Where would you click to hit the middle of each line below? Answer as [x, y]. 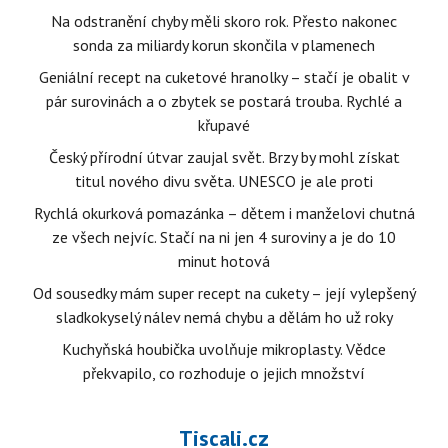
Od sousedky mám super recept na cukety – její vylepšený [224, 293]
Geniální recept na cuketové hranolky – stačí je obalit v [224, 77]
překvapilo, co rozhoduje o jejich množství [224, 373]
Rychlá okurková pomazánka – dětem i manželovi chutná [224, 213]
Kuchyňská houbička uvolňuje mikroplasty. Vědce [224, 349]
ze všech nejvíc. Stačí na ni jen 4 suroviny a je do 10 [224, 237]
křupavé [224, 125]
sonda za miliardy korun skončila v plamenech [224, 45]
